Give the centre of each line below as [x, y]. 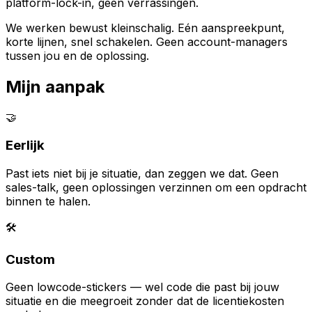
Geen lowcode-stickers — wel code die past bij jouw [142, 287]
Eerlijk [25, 146]
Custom [30, 259]
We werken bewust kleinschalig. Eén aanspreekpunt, [145, 28]
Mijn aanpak [55, 86]
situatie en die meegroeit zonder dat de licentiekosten [145, 301]
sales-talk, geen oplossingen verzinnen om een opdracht [156, 187]
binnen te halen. [48, 201]
